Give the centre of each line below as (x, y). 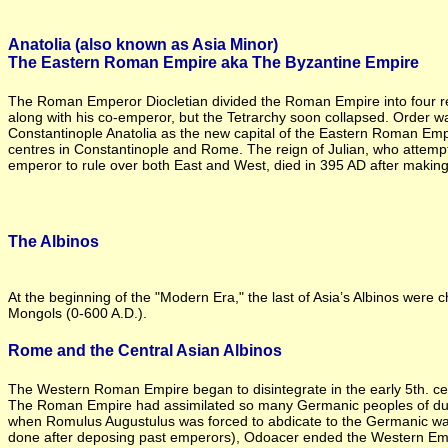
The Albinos (53, 242)
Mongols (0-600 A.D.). (77, 312)
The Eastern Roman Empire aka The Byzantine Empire (213, 62)
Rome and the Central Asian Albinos (145, 350)
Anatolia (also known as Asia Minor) (143, 44)
